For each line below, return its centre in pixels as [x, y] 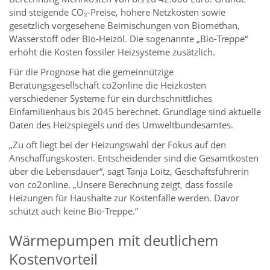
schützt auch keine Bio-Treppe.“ [74, 211]
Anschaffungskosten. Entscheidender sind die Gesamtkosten [134, 158]
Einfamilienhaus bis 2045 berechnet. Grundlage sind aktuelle [135, 112]
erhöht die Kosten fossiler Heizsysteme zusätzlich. [112, 52]
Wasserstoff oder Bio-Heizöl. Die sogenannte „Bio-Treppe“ [128, 39]
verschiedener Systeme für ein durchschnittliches [111, 99]
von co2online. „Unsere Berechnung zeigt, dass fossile [121, 185]
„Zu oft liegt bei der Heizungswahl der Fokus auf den [118, 145]
